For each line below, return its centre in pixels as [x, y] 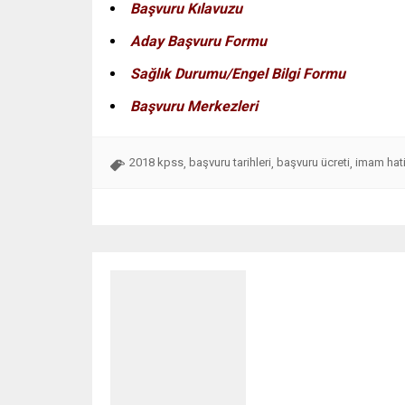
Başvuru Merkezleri [194, 107]
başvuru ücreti [313, 163]
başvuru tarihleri [230, 163]
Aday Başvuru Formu [198, 42]
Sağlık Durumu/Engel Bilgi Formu [238, 74]
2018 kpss [156, 163]
